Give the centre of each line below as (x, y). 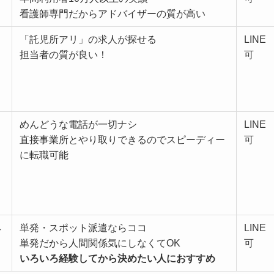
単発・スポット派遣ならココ (83, 228)
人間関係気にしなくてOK (124, 243)
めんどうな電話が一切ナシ (78, 125)
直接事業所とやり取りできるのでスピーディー (122, 140)
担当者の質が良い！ (64, 55)
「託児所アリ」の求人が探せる (88, 40)
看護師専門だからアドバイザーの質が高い (113, 14)
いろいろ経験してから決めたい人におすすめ (117, 259)
